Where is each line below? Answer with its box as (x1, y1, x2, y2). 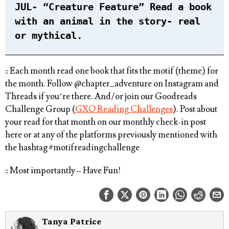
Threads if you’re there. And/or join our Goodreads (5, 90, 197, 102)
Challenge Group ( (5, 103, 75, 115)
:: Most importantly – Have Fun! (5, 165, 121, 176)
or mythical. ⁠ (15, 29, 88, 41)
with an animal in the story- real (15, 15, 200, 27)
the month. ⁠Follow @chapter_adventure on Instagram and (5, 78, 219, 89)
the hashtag (5, 142, 49, 153)
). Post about (173, 103, 217, 115)
